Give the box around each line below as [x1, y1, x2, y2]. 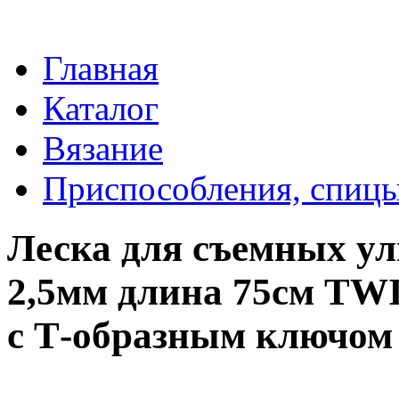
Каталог [43, 89, 159, 128]
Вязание [43, 129, 163, 168]
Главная [43, 49, 159, 88]
